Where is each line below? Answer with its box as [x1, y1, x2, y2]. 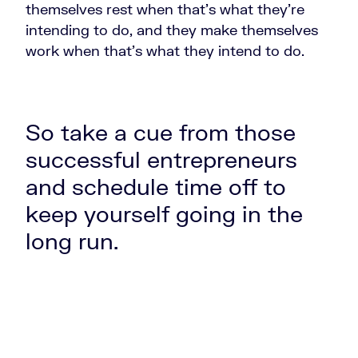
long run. [26, 227, 125, 255]
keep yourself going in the [26, 200, 303, 228]
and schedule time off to [26, 173, 286, 201]
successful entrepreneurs [26, 145, 297, 173]
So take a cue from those [26, 118, 296, 146]
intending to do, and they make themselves [26, 21, 318, 39]
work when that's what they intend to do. [26, 42, 308, 60]
